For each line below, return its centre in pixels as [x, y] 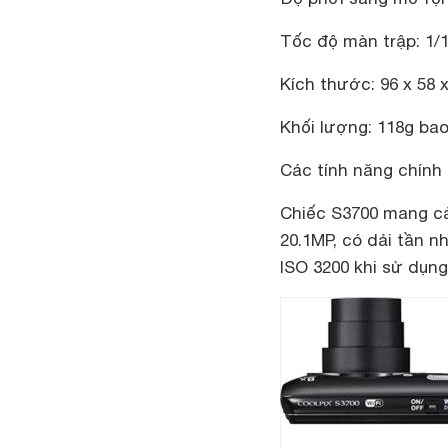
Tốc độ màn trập [348, 41]
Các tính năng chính [361, 170]
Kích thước [325, 84]
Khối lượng [324, 127]
